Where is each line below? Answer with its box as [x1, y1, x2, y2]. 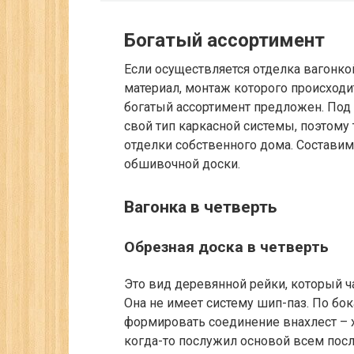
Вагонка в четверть [124, 198, 277, 217]
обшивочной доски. [124, 156, 240, 171]
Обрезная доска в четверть [124, 237, 329, 256]
